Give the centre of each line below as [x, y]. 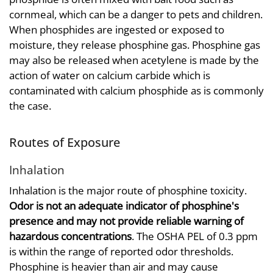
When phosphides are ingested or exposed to [117, 29]
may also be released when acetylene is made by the [134, 60]
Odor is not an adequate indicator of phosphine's [124, 205]
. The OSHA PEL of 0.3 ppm [195, 236]
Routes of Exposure [65, 142]
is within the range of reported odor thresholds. [121, 251]
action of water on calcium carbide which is [110, 75]
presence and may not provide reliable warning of [126, 221]
